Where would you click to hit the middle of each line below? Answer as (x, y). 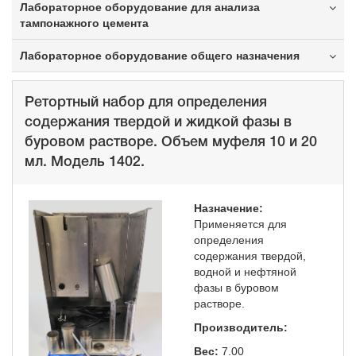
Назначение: (228, 208)
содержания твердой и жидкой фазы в (158, 122)
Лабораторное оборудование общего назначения (160, 56)
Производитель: (241, 327)
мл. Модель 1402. (85, 162)
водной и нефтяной (245, 272)
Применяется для (240, 224)
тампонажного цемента (84, 23)
